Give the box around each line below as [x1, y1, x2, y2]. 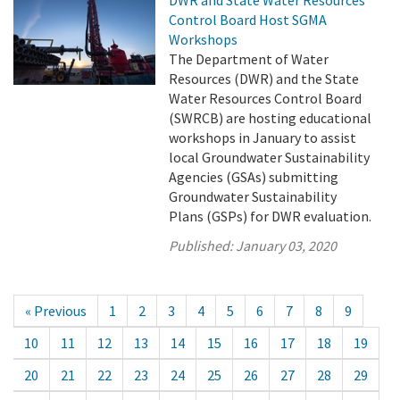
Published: [169, 237, 237, 255]
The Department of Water [169, 50, 329, 69]
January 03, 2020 [236, 237, 337, 255]
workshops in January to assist [169, 129, 357, 147]
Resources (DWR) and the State [169, 70, 360, 88]
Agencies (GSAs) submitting [169, 168, 339, 187]
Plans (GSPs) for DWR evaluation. [169, 207, 372, 226]
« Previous [25, 302, 87, 321]
